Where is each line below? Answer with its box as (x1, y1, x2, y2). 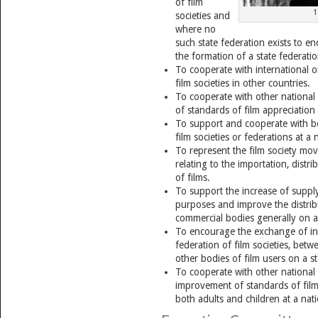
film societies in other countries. (175, 77, 310, 89)
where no (175, 23, 216, 35)
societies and (175, 9, 230, 21)
